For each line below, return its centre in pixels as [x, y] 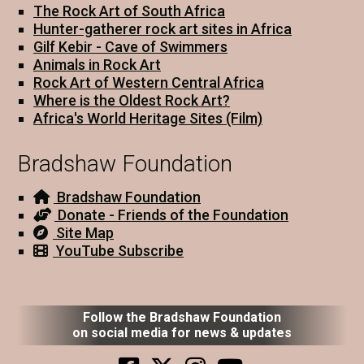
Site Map [83, 232]
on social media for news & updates [182, 332]
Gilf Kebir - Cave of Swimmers [130, 46]
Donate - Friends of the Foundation [171, 214]
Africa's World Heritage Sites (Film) [148, 118]
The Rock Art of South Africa [129, 11]
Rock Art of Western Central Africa [149, 82]
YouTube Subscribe [118, 250]
